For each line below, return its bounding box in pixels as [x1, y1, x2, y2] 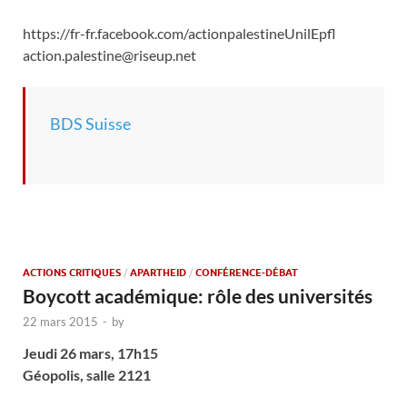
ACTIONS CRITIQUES [23, 265, 121, 279]
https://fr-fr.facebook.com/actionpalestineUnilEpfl [23, 24, 336, 42]
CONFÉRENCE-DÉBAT [195, 265, 298, 279]
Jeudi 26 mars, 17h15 [23, 343, 158, 362]
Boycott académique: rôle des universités [23, 283, 372, 307]
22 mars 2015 [23, 313, 98, 329]
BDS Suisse [50, 113, 131, 134]
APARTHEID [130, 265, 186, 279]
